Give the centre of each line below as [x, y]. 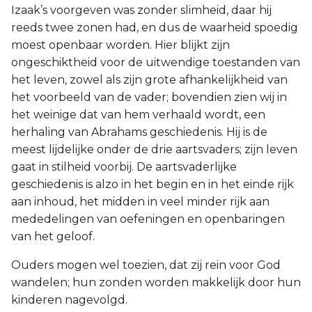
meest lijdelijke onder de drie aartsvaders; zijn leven [154, 149]
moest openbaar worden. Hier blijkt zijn [120, 45]
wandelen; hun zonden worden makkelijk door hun [156, 282]
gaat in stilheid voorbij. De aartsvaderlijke [124, 167]
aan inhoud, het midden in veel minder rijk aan [140, 202]
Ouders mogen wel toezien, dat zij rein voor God [146, 265]
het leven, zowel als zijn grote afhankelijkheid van [149, 80]
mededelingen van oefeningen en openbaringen [148, 219]
